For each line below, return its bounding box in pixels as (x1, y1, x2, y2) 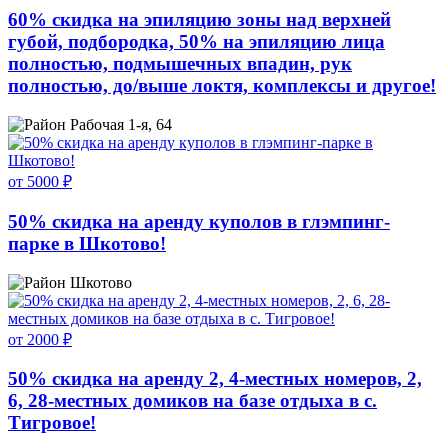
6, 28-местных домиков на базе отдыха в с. (8, 390, 377, 412)
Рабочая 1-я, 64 (70, 116, 172, 134)
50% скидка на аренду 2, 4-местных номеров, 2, (8, 368, 422, 390)
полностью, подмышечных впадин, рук (8, 53, 352, 75)
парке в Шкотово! (8, 232, 166, 254)
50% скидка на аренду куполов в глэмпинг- (8, 210, 390, 232)
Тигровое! (8, 412, 96, 434)
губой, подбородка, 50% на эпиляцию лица (8, 31, 385, 53)
